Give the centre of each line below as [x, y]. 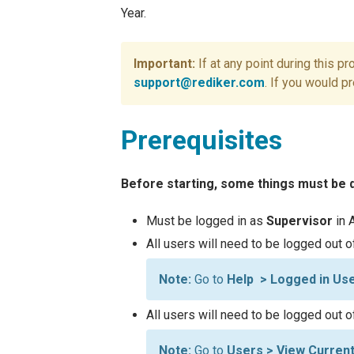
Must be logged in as [206, 221]
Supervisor [299, 221]
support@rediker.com [199, 83]
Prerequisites [201, 140]
